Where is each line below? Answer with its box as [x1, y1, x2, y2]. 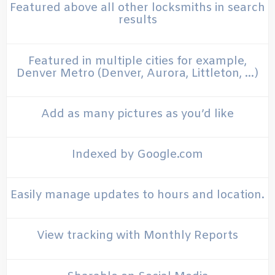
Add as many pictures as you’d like [41, 106, 234, 122]
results [118, 13, 157, 28]
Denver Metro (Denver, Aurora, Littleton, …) [17, 66, 258, 81]
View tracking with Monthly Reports [37, 228, 238, 244]
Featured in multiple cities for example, [28, 53, 247, 69]
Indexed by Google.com [72, 147, 203, 162]
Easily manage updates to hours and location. [10, 188, 265, 203]
